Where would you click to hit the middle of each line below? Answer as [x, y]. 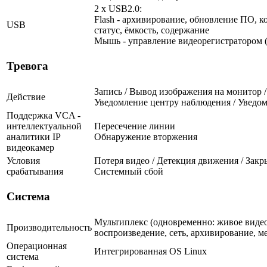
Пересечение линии [135, 126]
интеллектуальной [44, 126]
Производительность [49, 227]
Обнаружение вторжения [146, 136]
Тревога [27, 66]
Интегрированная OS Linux [150, 251]
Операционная [37, 246]
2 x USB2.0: [118, 8]
